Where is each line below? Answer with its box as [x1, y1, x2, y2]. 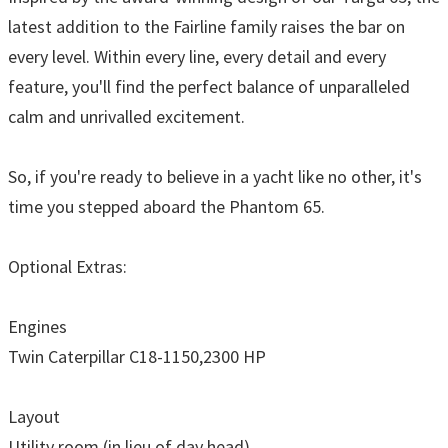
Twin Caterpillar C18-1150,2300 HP [8, 344, 266, 368]
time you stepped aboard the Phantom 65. [8, 194, 325, 218]
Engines [8, 314, 67, 338]
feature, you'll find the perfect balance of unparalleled [8, 74, 410, 98]
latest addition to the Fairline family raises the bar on [8, 14, 405, 38]
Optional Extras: [8, 254, 127, 278]
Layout [8, 404, 60, 428]
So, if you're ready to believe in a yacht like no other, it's [8, 164, 422, 188]
